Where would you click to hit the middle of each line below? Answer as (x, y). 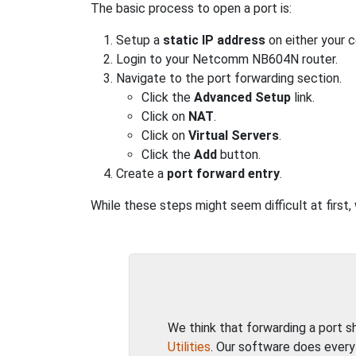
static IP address (214, 40)
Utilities (189, 347)
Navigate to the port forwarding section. (229, 78)
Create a (141, 174)
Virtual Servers (234, 135)
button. (239, 155)
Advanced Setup (242, 97)
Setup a (139, 40)
